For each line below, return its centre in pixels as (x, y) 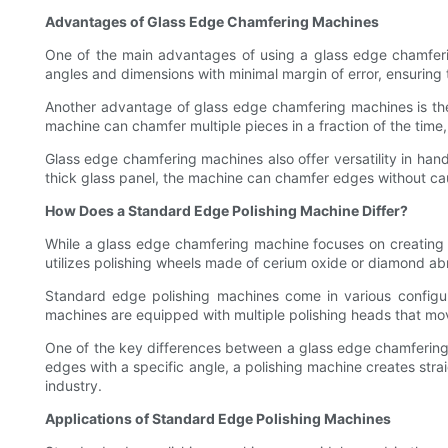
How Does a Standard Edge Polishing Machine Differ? (226, 211)
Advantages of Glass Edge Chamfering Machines (212, 22)
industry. (73, 386)
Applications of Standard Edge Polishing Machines (218, 419)
